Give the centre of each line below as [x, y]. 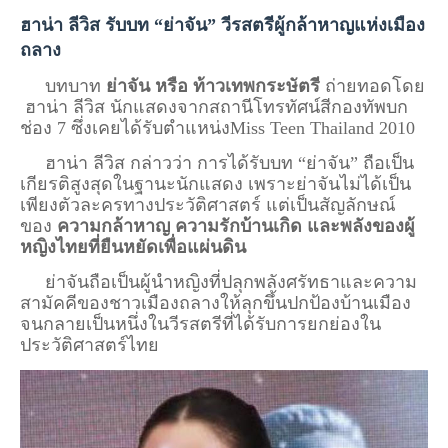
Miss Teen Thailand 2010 [322, 127]
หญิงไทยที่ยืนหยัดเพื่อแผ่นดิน [133, 246]
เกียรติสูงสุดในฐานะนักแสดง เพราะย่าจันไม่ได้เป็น [215, 183]
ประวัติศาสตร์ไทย [89, 344]
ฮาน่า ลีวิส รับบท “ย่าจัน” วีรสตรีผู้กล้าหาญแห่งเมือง [222, 24]
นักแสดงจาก [159, 106]
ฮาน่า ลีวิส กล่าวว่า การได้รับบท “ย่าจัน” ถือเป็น [217, 162]
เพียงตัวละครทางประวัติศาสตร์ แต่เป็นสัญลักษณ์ [208, 204]
